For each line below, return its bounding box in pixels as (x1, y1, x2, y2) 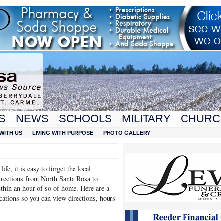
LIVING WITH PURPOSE (32, 130, 93, 136)
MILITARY (122, 112, 171, 125)
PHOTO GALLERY (103, 130, 150, 136)
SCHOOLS (59, 112, 112, 125)
